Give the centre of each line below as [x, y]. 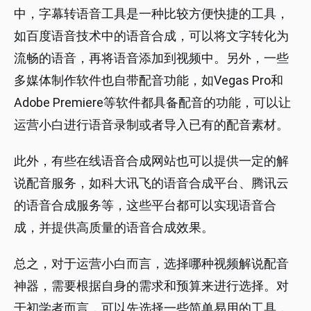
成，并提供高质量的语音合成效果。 [114, 228]
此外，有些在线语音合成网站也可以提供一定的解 [151, 161]
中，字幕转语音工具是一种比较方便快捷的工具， [151, 14]
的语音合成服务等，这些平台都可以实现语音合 [145, 205]
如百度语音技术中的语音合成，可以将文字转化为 [151, 36]
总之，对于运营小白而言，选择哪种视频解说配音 [151, 264]
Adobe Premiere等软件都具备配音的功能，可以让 [152, 103]
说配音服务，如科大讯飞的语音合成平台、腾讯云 [151, 183]
